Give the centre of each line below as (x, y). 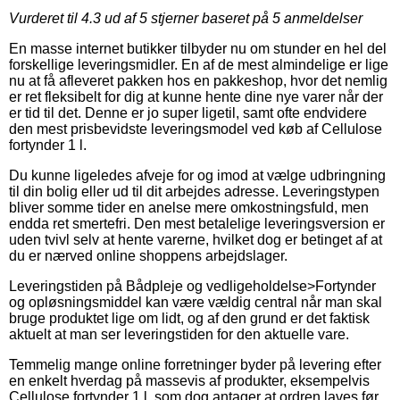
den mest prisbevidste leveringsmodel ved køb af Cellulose (196, 129)
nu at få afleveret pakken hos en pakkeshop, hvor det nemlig (198, 80)
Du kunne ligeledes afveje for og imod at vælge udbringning (197, 175)
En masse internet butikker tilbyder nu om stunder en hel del (198, 48)
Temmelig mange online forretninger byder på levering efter (195, 364)
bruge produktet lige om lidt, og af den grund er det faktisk (189, 318)
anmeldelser (321, 18)
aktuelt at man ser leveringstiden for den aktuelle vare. (179, 334)
